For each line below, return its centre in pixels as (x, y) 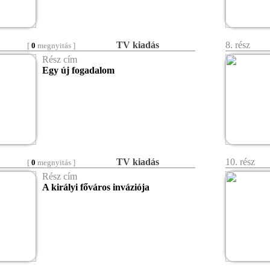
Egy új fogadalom (78, 70)
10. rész (241, 162)
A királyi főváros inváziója (96, 187)
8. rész (239, 45)
